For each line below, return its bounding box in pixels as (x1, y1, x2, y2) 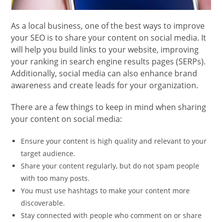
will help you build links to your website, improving (11, 44, 199, 55)
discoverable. (21, 198, 65, 208)
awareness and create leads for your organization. (11, 80, 199, 91)
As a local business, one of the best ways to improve (11, 20, 205, 32)
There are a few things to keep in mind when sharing (11, 102, 207, 113)
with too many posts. (21, 173, 90, 183)
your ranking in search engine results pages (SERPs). (11, 56, 206, 67)
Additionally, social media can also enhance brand (11, 68, 198, 79)
